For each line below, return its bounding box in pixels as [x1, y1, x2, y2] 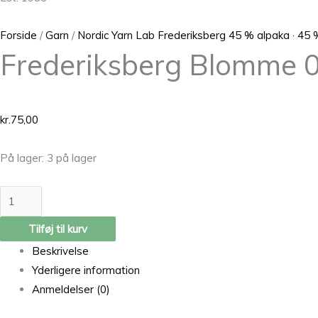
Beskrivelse [32, 244, 89, 258]
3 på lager [47, 150, 97, 165]
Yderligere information [32, 263, 140, 278]
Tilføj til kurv [28, 222, 87, 236]
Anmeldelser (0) [32, 283, 110, 297]
